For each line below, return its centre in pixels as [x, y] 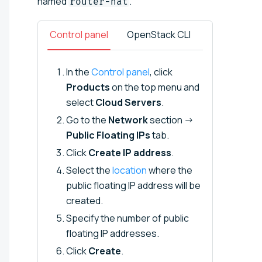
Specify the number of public [127, 218]
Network [128, 120]
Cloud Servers [128, 102]
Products [88, 87]
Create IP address [130, 152]
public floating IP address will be [133, 185]
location [130, 170]
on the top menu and [155, 87]
